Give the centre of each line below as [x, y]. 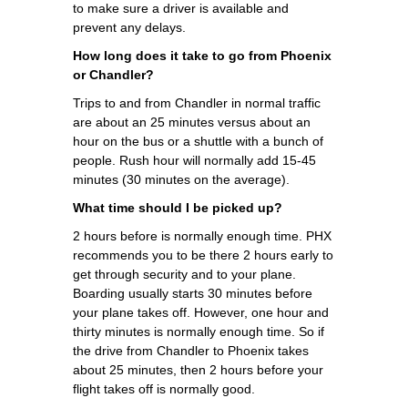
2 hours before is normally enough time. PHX [202, 235]
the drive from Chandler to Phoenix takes [191, 350]
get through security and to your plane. [184, 274]
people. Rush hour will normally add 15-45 [194, 160]
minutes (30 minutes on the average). [181, 179]
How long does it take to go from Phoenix [202, 55]
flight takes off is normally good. [164, 388]
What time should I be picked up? [178, 207]
